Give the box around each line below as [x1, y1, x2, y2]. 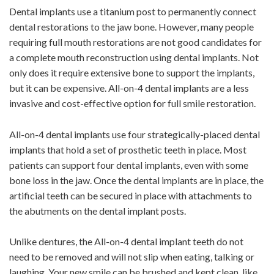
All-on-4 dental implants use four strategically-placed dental [9, 128, 260, 140]
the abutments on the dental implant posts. [9, 204, 186, 217]
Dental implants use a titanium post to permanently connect [9, 6, 256, 18]
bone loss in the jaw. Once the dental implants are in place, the [9, 174, 264, 186]
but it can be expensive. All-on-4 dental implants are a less [9, 82, 249, 94]
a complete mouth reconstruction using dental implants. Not [9, 51, 259, 64]
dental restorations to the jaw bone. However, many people [9, 21, 254, 33]
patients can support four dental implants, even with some [9, 158, 248, 171]
